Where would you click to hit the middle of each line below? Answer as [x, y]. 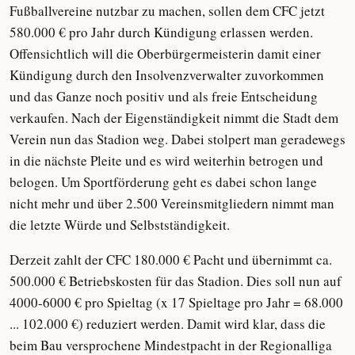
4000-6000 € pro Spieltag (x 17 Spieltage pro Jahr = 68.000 [176, 302]
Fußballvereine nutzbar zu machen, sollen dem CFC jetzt [167, 11]
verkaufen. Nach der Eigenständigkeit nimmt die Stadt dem [174, 118]
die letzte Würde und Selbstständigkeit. [120, 225]
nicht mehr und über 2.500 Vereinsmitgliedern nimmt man [172, 203]
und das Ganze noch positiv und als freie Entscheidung [164, 96]
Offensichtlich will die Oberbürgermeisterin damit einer [165, 53]
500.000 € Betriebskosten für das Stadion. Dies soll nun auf [176, 281]
